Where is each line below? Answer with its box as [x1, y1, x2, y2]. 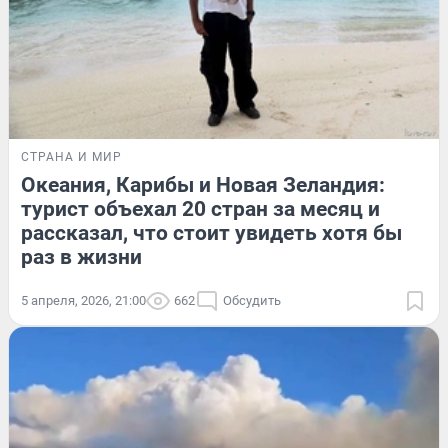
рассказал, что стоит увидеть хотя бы [21, 220, 402, 245]
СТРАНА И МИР [21, 149, 122, 164]
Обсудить [223, 292, 281, 308]
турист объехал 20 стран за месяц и [21, 196, 380, 221]
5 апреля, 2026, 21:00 [21, 292, 146, 308]
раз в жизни [21, 244, 142, 269]
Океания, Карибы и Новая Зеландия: [21, 172, 385, 197]
